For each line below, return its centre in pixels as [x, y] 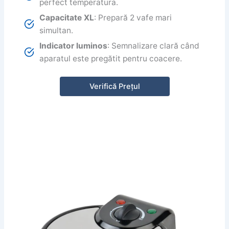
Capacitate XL [67, 17]
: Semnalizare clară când [154, 45]
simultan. [56, 30]
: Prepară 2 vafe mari [133, 17]
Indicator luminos [74, 45]
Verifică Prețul [114, 86]
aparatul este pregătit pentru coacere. [111, 58]
